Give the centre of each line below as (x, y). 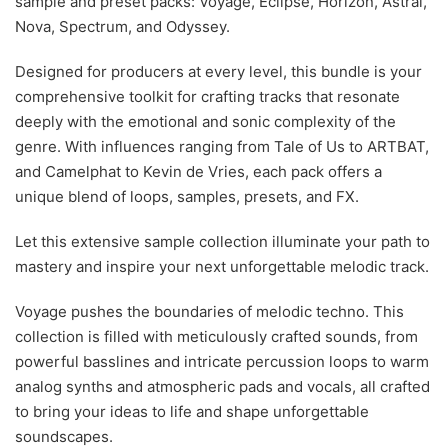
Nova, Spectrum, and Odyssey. (122, 26)
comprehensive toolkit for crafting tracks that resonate (207, 96)
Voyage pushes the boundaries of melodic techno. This (209, 311)
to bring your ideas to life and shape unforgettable (192, 411)
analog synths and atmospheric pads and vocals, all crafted (222, 386)
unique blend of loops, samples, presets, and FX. (187, 196)
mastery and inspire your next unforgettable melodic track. (222, 266)
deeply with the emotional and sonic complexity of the (205, 121)
